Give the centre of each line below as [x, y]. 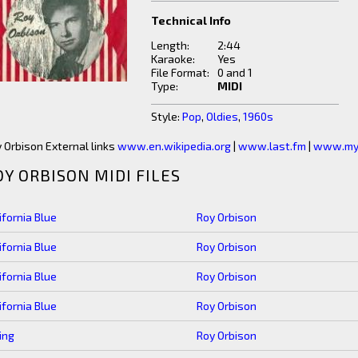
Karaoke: [173, 59]
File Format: [180, 72]
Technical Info [191, 20]
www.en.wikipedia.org [174, 146]
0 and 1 [235, 72]
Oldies [222, 116]
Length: [170, 45]
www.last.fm [272, 146]
